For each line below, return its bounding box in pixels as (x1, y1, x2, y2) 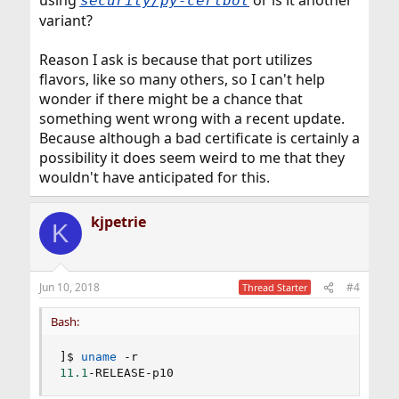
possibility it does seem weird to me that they (38, 148, 345, 168)
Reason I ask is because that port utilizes (38, 50, 313, 70)
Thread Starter (242, 281, 308, 295)
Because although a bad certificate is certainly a (38, 128, 360, 149)
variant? (38, 11, 93, 31)
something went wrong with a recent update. (38, 109, 345, 129)
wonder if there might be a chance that (38, 89, 303, 110)
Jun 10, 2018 (38, 280, 100, 296)
